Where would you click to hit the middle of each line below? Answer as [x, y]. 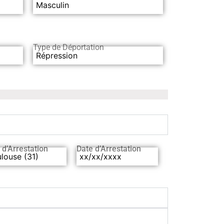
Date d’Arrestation [108, 148]
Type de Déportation [68, 47]
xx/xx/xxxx [100, 156]
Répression [57, 55]
